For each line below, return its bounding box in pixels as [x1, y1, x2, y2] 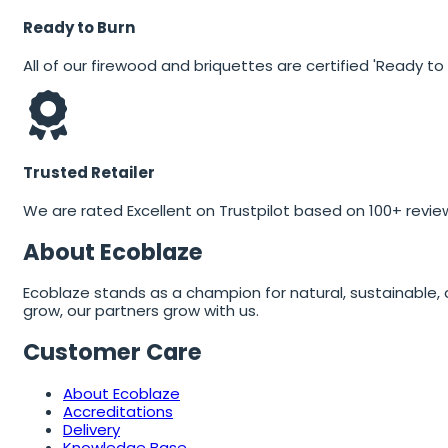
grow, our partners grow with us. [23, 300, 259, 322]
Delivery [63, 418, 120, 440]
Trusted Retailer [23, 162, 155, 184]
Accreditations [63, 400, 173, 422]
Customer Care [23, 336, 202, 369]
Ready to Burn [23, 17, 135, 39]
